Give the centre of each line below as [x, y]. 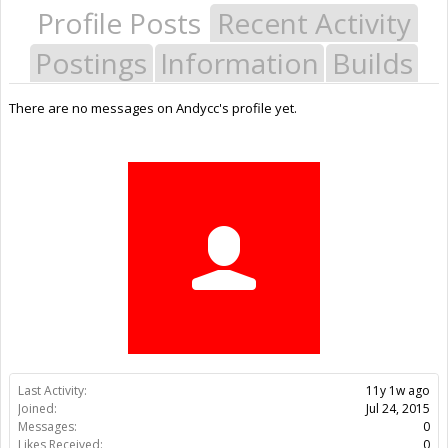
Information [239, 62]
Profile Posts [119, 22]
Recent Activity [314, 22]
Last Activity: [52, 390]
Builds [372, 62]
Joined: [37, 408]
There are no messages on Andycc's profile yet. [153, 107]
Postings [91, 62]
